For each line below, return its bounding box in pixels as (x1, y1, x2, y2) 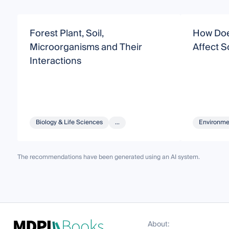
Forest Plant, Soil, (29, 25, 104, 41)
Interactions (29, 53, 81, 69)
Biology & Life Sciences (35, 117, 103, 128)
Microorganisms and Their (29, 39, 142, 55)
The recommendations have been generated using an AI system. (17, 151, 200, 163)
